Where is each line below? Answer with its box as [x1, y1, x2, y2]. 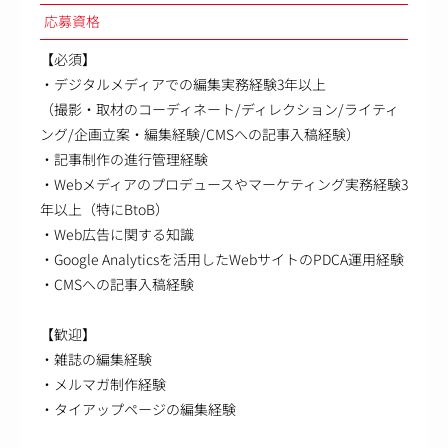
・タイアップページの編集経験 [40, 398, 236, 419]
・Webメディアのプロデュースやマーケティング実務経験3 [40, 173, 408, 194]
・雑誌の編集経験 [40, 348, 152, 369]
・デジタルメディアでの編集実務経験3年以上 [40, 73, 326, 94]
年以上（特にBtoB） [40, 198, 169, 219]
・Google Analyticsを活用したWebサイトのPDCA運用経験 [40, 248, 404, 269]
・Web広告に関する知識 [40, 223, 194, 244]
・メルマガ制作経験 [40, 373, 166, 394]
